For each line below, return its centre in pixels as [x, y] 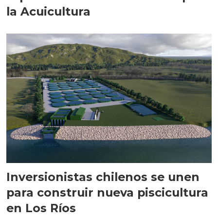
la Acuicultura [49, 12]
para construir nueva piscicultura [108, 192]
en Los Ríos [41, 208]
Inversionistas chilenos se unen [103, 177]
